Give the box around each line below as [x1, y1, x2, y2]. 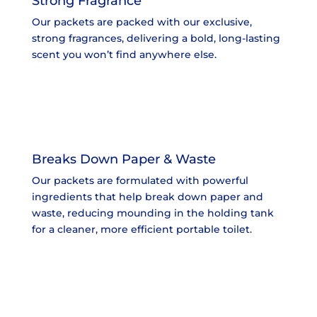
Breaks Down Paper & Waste [31, 151, 216, 167]
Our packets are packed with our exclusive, [31, 15, 252, 28]
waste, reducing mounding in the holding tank [31, 206, 274, 219]
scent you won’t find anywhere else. [31, 47, 217, 61]
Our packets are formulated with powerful [31, 173, 248, 187]
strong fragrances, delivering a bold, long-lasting [31, 31, 280, 45]
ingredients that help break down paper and [31, 190, 263, 203]
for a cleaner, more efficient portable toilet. [31, 222, 252, 236]
